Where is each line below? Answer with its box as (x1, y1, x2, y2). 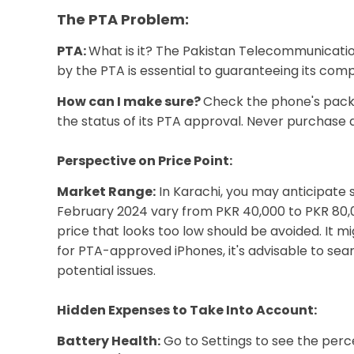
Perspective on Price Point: (57, 152, 232, 170)
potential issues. (57, 262, 156, 280)
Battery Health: (57, 332, 160, 350)
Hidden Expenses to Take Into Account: (57, 301, 317, 319)
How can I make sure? (57, 92, 203, 111)
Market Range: (57, 183, 156, 201)
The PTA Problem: (57, 9, 189, 29)
